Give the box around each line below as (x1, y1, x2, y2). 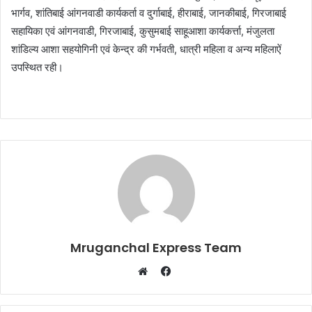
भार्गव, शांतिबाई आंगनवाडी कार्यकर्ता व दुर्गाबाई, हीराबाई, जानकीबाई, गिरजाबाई (11, 6, 286, 19)
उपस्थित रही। (11, 60, 63, 74)
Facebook (170, 263, 219, 277)
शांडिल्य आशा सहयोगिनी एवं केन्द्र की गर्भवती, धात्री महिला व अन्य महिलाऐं (11, 42, 281, 56)
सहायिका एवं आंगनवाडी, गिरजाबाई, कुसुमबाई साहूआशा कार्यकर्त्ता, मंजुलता (11, 24, 274, 38)
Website (146, 281, 185, 295)
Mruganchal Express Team (70, 238, 242, 256)
